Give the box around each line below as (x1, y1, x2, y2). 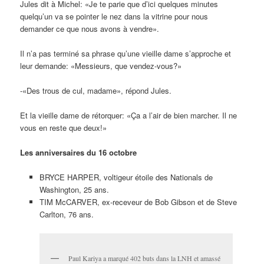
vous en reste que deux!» (20, 122, 107, 134)
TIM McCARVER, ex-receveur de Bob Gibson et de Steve (39, 196, 237, 208)
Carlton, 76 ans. (39, 209, 94, 220)
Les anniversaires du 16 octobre (20, 147, 137, 159)
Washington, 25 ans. (39, 184, 109, 196)
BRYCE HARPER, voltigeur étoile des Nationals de (39, 171, 213, 183)
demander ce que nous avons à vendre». (20, 22, 160, 34)
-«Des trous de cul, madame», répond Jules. (20, 85, 172, 97)
